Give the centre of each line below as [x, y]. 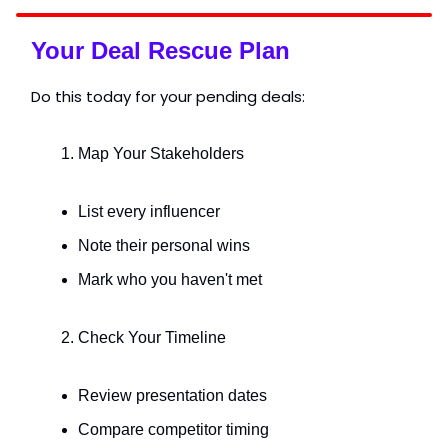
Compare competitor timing [173, 429]
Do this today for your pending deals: [168, 96]
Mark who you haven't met [170, 279]
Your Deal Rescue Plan [160, 50]
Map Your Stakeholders [161, 153]
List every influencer [149, 211]
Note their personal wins [164, 245]
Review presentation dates [172, 395]
